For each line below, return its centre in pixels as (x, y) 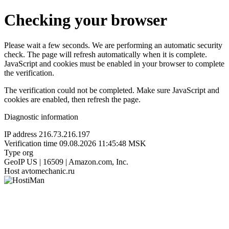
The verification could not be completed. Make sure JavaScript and (112, 90)
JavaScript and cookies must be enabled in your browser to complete (114, 63)
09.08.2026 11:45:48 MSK (103, 143)
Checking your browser (86, 20)
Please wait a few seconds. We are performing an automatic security (113, 45)
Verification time (31, 143)
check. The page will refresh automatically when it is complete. (106, 54)
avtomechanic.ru (48, 171)
